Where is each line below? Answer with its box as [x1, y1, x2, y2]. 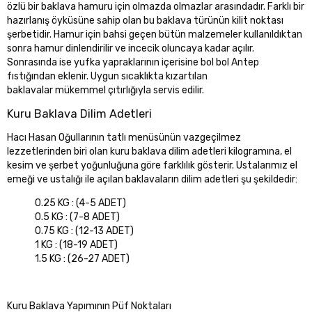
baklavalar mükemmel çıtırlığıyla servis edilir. [7, 84, 204, 97]
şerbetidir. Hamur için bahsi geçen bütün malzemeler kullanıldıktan [7, 29, 302, 41]
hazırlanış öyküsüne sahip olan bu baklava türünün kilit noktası [7, 15, 283, 27]
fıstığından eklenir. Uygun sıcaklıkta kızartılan [7, 70, 208, 83]
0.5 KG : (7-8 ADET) [35, 211, 120, 224]
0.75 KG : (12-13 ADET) [35, 225, 134, 237]
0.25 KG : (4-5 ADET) [35, 197, 126, 210]
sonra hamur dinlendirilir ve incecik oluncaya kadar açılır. [7, 42, 254, 55]
